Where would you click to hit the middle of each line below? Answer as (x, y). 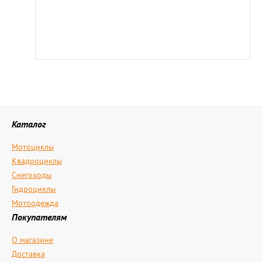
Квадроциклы (37, 161)
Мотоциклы (33, 147)
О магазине (32, 240)
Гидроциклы (34, 189)
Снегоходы (32, 175)
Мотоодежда (35, 203)
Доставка (28, 254)
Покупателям (39, 217)
